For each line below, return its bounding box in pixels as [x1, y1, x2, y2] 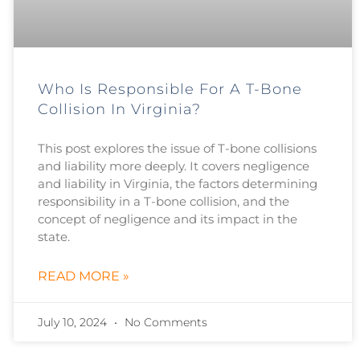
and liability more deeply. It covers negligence [37, 158, 309, 174]
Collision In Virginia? [37, 100, 201, 119]
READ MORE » [37, 268, 129, 284]
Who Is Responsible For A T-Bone [37, 80, 302, 99]
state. [37, 229, 70, 245]
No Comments [121, 315, 207, 330]
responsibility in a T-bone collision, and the [37, 194, 289, 210]
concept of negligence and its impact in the [37, 211, 297, 227]
